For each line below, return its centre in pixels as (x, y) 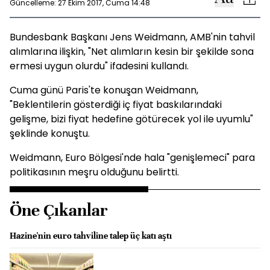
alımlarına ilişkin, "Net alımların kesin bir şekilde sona (132, 52)
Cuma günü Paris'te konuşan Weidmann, (104, 90)
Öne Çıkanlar (59, 210)
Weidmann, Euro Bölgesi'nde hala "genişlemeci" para (132, 158)
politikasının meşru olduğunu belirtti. (94, 172)
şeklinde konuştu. (50, 133)
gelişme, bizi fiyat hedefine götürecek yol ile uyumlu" (131, 119)
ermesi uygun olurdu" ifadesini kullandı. (99, 66)
